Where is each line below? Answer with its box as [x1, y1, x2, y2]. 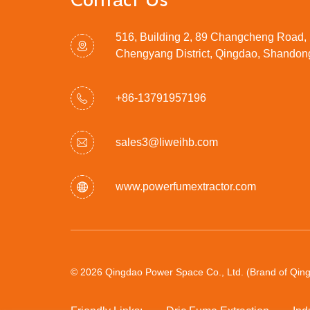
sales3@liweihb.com [116, 136, 218, 148]
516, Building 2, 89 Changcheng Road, [116, 30, 307, 43]
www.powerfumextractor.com [116, 180, 256, 192]
